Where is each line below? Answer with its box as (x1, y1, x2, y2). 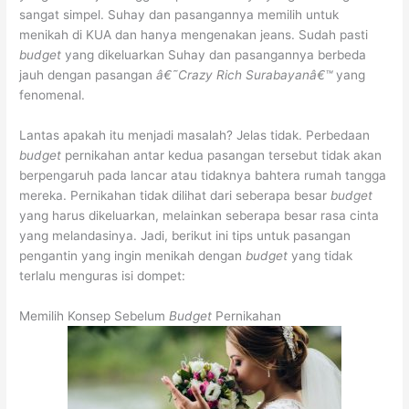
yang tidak (291, 247, 353, 263)
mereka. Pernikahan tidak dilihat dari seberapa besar (19, 187, 331, 203)
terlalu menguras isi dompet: (19, 267, 186, 283)
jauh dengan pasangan (19, 67, 157, 82)
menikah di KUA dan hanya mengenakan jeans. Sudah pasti (19, 26, 369, 42)
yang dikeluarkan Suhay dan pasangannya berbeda (65, 47, 367, 62)
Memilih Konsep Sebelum (19, 308, 170, 323)
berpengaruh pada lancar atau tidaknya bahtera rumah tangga (19, 167, 387, 183)
